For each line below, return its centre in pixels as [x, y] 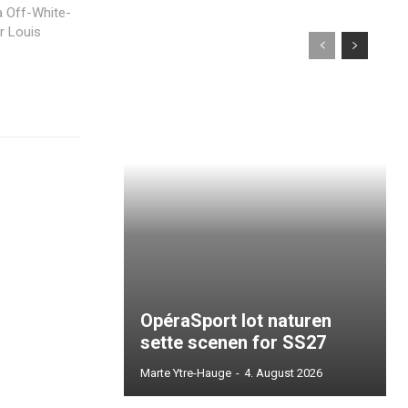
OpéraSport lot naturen [236, 320]
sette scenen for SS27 [233, 342]
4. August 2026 [283, 372]
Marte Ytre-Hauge [186, 372]
